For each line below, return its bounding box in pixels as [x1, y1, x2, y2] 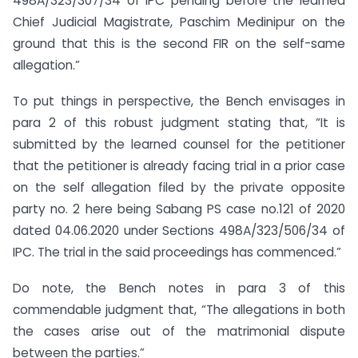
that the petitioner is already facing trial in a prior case [13, 157, 345, 175]
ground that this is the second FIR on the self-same [13, 35, 345, 53]
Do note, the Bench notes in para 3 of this [13, 280, 345, 297]
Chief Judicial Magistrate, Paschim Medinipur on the [13, 14, 345, 31]
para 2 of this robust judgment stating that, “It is [13, 114, 345, 132]
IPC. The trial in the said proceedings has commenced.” [13, 244, 341, 261]
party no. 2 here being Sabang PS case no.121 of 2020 [13, 201, 345, 218]
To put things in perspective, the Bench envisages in [13, 93, 345, 110]
